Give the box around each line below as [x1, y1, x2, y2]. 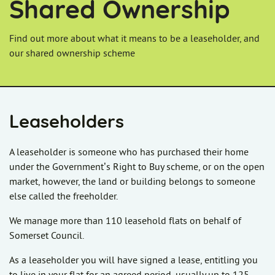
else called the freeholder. [9, 192, 120, 202]
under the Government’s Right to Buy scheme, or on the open [9, 162, 265, 172]
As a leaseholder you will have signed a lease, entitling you [9, 255, 258, 266]
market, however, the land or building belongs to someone [9, 177, 255, 187]
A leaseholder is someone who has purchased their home [9, 147, 249, 158]
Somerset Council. [9, 231, 84, 241]
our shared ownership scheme [9, 48, 135, 59]
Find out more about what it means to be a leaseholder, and [9, 34, 260, 44]
